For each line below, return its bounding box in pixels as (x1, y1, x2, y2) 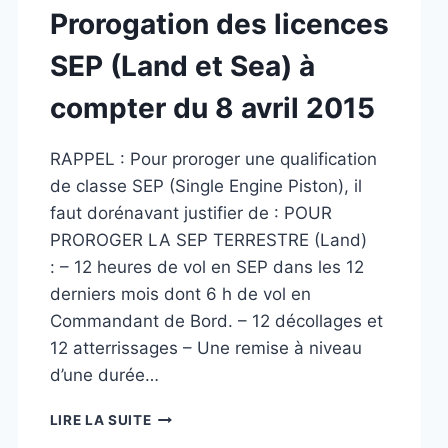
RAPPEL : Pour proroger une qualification (49, 149, 377, 169)
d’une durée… (49, 365, 159, 385)
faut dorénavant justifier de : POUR (49, 203, 332, 223)
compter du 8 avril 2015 (49, 91, 375, 125)
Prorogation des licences (49, 7, 389, 41)
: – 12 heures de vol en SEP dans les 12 (49, 257, 364, 277)
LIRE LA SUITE (49, 412, 152, 428)
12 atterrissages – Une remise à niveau (49, 338, 362, 358)
